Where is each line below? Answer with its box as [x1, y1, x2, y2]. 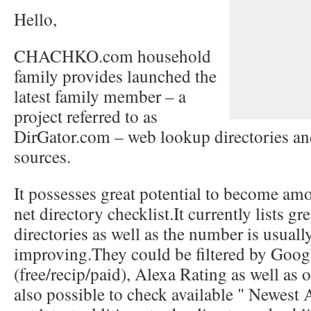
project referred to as [14, 104, 158, 128]
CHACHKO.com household [14, 44, 211, 67]
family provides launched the [14, 64, 217, 87]
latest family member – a [14, 84, 186, 108]
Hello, [14, 7, 57, 31]
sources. [14, 144, 71, 168]
